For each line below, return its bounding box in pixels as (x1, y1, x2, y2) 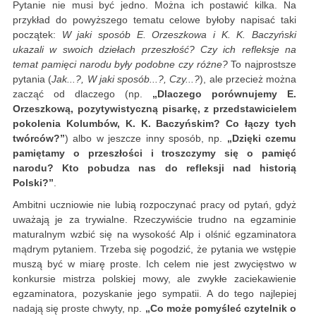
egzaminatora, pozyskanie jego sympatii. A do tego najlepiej (13, 288, 296, 300)
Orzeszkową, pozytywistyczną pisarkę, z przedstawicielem (13, 103, 296, 115)
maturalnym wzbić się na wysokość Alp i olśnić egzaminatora (13, 229, 296, 241)
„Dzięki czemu (226, 133, 296, 145)
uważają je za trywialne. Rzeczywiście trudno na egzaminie (13, 214, 296, 226)
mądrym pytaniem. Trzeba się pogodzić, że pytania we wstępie (13, 243, 296, 255)
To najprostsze (227, 59, 296, 71)
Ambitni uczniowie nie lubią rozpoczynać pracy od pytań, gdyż (13, 199, 296, 211)
